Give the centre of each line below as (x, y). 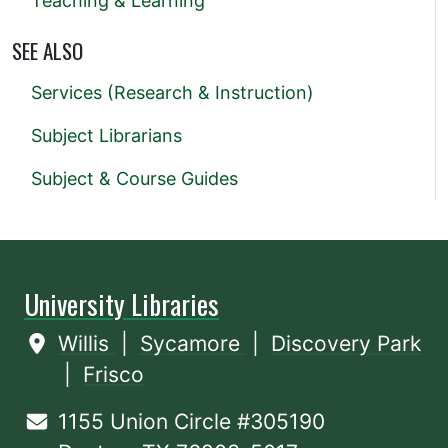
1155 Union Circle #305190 (192, 422)
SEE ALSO (47, 51)
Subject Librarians (106, 136)
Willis (87, 344)
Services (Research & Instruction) (172, 93)
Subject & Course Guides (134, 179)
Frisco (114, 375)
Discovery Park (346, 344)
